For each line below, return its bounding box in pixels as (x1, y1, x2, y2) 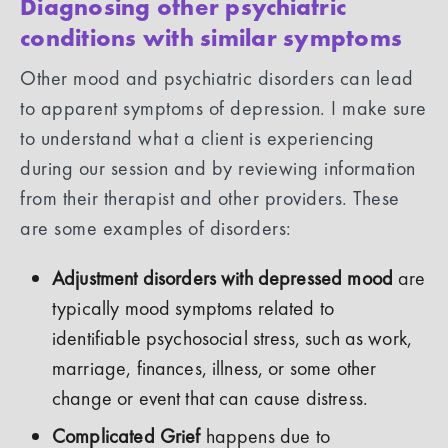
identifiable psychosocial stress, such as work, (52, 325, 413, 352)
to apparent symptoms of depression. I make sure (20, 95, 427, 122)
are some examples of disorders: (20, 215, 297, 242)
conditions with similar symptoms (20, 22, 402, 54)
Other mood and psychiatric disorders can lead (20, 65, 414, 92)
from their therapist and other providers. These (20, 185, 400, 212)
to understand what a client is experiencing (20, 125, 375, 152)
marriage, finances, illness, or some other (52, 355, 377, 382)
